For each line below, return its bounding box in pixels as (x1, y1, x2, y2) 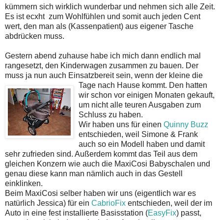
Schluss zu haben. (79, 110, 143, 119)
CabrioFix (91, 198, 126, 207)
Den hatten (169, 81, 207, 89)
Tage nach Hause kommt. (79, 81, 169, 89)
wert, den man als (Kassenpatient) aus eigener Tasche (5, 22, 193, 30)
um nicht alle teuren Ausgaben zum (79, 100, 201, 109)
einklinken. (5, 179, 43, 188)
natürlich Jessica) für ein (5, 198, 91, 207)
